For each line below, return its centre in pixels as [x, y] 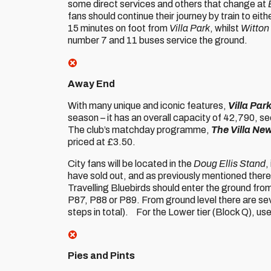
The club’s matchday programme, [139, 130]
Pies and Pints [101, 256]
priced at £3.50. [102, 142]
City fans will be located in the [131, 164]
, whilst [225, 28]
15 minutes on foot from [119, 28]
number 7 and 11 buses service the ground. [158, 40]
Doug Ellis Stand [230, 164]
